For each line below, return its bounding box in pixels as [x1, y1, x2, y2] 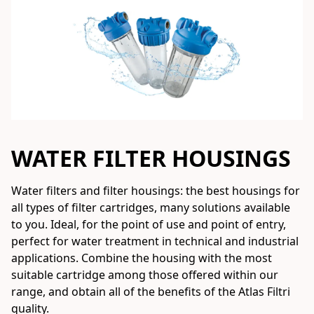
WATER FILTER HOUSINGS [11, 142, 291, 173]
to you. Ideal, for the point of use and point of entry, [11, 217, 286, 233]
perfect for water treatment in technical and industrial [11, 233, 299, 250]
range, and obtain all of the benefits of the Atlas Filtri [11, 284, 290, 300]
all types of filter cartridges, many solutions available [11, 200, 290, 216]
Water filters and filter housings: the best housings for [11, 183, 300, 199]
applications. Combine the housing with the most [11, 250, 272, 266]
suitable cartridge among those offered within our [11, 267, 278, 283]
